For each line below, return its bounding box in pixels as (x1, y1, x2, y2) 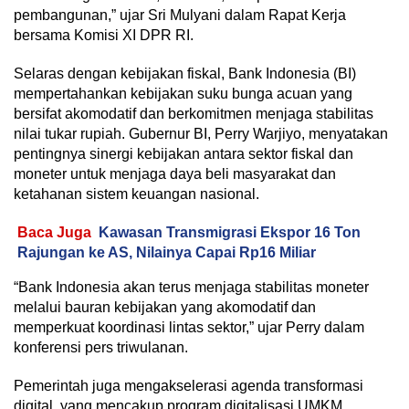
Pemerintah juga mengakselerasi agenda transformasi (14, 377, 363, 393)
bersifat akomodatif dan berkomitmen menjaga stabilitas (14, 105, 373, 121)
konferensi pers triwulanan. (14, 339, 188, 355)
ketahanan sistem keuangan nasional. (14, 185, 259, 202)
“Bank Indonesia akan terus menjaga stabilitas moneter (14, 278, 369, 295)
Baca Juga (17, 224, 91, 240)
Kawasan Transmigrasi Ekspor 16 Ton (99, 224, 361, 240)
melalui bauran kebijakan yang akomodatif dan (14, 299, 316, 315)
